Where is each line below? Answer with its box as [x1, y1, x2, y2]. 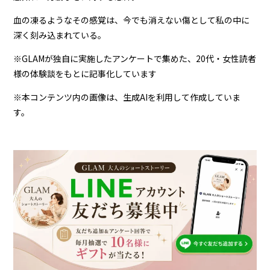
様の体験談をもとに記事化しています [13, 67, 157, 80]
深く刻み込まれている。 [13, 28, 107, 41]
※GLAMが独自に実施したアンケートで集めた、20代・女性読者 [13, 52, 257, 64]
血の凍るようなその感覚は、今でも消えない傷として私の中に [13, 13, 250, 26]
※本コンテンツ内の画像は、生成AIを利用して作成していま [13, 90, 241, 103]
